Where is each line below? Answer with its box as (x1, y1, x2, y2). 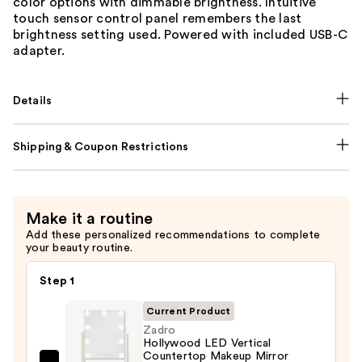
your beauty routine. (26, 242, 133, 255)
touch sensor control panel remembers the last (13, 12, 302, 26)
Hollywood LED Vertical (143, 338, 271, 350)
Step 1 (40, 276, 75, 288)
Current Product (146, 306, 231, 317)
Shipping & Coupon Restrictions (13, 141, 189, 154)
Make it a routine (26, 211, 154, 228)
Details (13, 95, 53, 107)
